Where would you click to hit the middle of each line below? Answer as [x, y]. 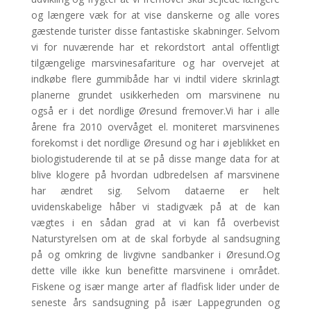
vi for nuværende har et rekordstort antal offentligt [155, 47]
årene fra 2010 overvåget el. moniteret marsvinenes [155, 126]
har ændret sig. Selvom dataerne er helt [155, 190]
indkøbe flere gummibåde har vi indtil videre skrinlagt [155, 78]
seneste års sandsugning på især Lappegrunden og [155, 302]
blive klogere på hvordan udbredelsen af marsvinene [155, 174]
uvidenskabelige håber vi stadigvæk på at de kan [155, 206]
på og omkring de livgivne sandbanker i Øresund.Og [155, 254]
